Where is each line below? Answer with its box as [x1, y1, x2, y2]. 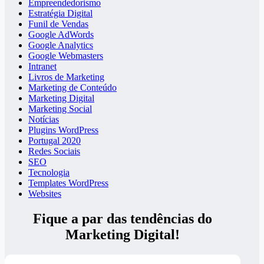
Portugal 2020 [28, 136, 81, 146]
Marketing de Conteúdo [28, 82, 117, 93]
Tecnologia [28, 167, 70, 178]
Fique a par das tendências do [33, 211, 212, 227]
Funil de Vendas [28, 19, 88, 29]
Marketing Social [28, 104, 92, 114]
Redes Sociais [28, 146, 80, 157]
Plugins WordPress [28, 125, 98, 136]
